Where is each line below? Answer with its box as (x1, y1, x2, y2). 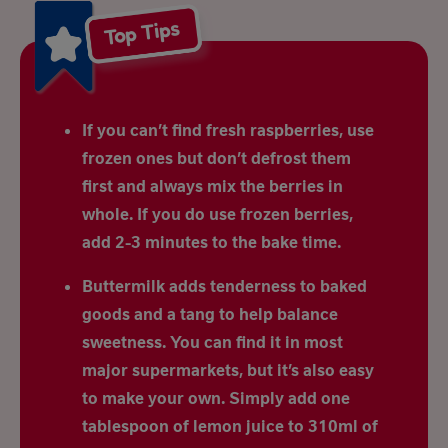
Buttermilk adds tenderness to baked (82, 275, 367, 297)
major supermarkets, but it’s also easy (82, 359, 374, 381)
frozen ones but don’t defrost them (82, 147, 351, 169)
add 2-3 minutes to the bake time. (82, 231, 341, 253)
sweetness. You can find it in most (82, 331, 343, 353)
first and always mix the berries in (82, 175, 343, 197)
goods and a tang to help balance (82, 303, 338, 325)
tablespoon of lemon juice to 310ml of (82, 415, 378, 437)
